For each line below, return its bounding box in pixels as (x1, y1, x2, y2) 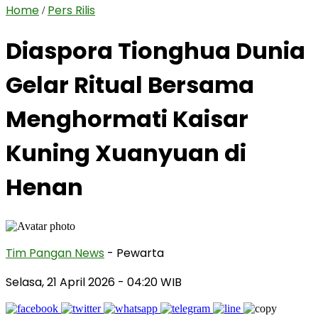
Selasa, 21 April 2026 (6, 273, 118, 290)
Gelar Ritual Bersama (6, 69, 254, 102)
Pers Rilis (48, 2, 95, 18)
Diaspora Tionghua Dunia (6, 35, 305, 67)
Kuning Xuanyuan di (6, 137, 246, 170)
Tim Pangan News (6, 244, 104, 261)
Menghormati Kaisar (6, 103, 248, 136)
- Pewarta (107, 244, 164, 261)
